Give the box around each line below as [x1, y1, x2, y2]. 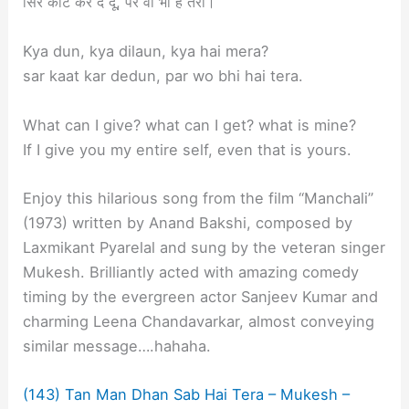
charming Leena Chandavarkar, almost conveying [23, 311, 375, 330]
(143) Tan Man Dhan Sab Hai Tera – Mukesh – [23, 385, 351, 404]
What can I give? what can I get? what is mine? [23, 115, 357, 134]
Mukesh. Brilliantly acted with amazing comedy [23, 262, 360, 281]
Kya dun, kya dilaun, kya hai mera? [23, 41, 269, 60]
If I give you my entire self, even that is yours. [23, 140, 352, 159]
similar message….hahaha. [23, 336, 212, 355]
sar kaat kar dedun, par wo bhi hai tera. [23, 66, 304, 85]
